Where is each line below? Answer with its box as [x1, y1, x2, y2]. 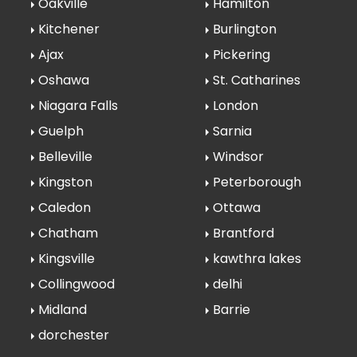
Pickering [212, 45, 270, 64]
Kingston [38, 172, 93, 191]
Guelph [38, 121, 84, 140]
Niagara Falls [38, 96, 119, 115]
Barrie [212, 300, 250, 319]
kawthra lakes [212, 249, 301, 268]
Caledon [38, 198, 92, 217]
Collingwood [38, 274, 116, 293]
